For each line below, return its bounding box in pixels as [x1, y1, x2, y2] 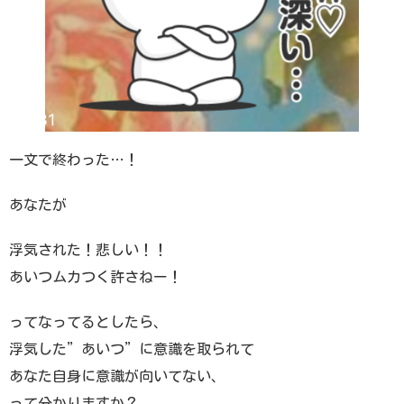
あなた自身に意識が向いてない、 [9, 368, 225, 383]
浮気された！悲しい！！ [9, 242, 168, 257]
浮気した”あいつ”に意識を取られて [9, 341, 254, 356]
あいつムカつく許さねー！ [9, 269, 182, 284]
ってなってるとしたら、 [9, 314, 168, 329]
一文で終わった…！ [9, 151, 139, 167]
